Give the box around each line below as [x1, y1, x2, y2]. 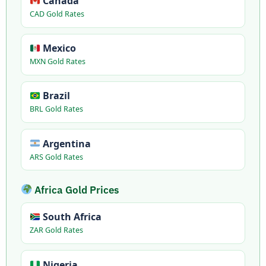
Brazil [40, 89, 70, 103]
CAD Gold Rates [29, 9, 84, 20]
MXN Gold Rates [29, 56, 85, 67]
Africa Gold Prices [32, 183, 119, 197]
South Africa [40, 210, 102, 224]
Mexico [40, 42, 76, 55]
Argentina [40, 137, 91, 150]
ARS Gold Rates [29, 151, 83, 162]
